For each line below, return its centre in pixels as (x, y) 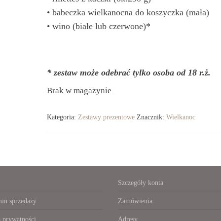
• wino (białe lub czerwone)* (98, 26)
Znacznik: (151, 117)
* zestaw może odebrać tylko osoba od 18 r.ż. (129, 73)
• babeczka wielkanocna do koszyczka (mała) (128, 12)
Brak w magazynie (79, 91)
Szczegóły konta (141, 183)
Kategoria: (62, 117)
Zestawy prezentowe (106, 117)
